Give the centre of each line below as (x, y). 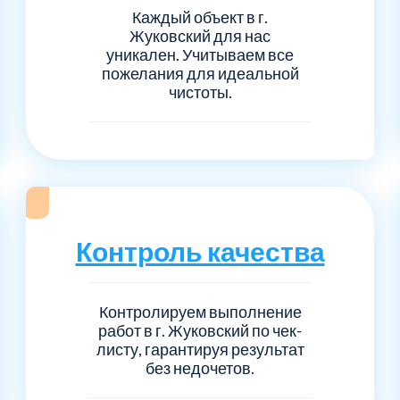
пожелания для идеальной (200, 73)
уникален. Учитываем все (200, 54)
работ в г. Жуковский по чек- (200, 330)
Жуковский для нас (200, 35)
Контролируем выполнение (200, 311)
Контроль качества (200, 250)
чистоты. (200, 92)
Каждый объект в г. (200, 17)
